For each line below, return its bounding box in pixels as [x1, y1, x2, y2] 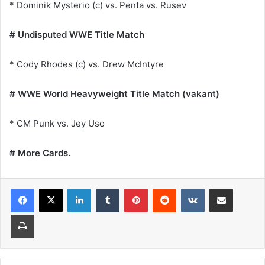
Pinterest [147, 183, 181, 193]
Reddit [176, 183, 199, 193]
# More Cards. [9, 147, 70, 159]
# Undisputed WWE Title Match [9, 29, 144, 41]
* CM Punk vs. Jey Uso [9, 118, 105, 130]
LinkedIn [91, 183, 121, 193]
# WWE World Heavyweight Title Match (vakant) [9, 88, 219, 100]
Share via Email [232, 183, 251, 193]
